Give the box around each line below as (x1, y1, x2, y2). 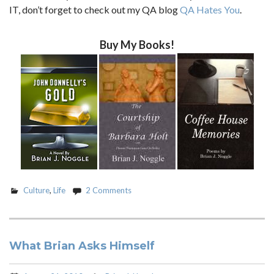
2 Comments (86, 185, 131, 195)
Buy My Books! (100, 38, 174, 51)
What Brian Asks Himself (9, 239, 155, 253)
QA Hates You (180, 4, 240, 15)
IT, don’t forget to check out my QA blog (9, 4, 180, 15)
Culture (23, 185, 50, 195)
